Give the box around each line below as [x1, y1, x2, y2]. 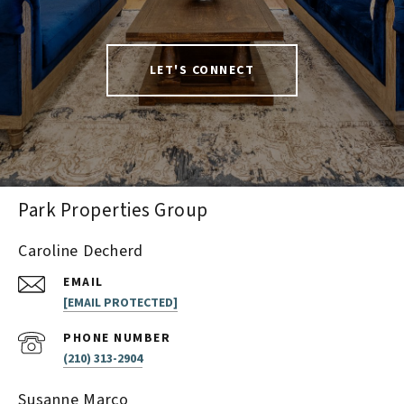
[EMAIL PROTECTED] [63, 293, 178, 312]
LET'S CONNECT [149, 60, 255, 79]
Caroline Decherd [18, 239, 143, 262]
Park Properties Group [18, 196, 208, 224]
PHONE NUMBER [63, 328, 170, 347]
